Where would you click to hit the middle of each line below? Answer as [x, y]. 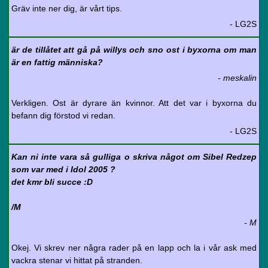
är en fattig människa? [57, 62]
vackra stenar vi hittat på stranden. [77, 260]
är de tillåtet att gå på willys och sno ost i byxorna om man [134, 50]
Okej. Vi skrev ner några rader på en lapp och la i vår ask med [134, 248]
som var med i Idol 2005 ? [63, 169]
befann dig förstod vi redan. [63, 115]
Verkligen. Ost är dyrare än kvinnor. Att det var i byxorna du [134, 103]
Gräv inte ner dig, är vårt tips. [67, 8]
